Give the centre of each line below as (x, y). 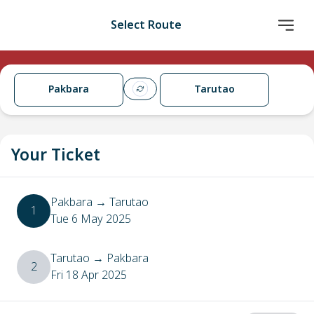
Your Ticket (56, 156)
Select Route (146, 25)
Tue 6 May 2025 (91, 219)
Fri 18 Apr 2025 (89, 275)
